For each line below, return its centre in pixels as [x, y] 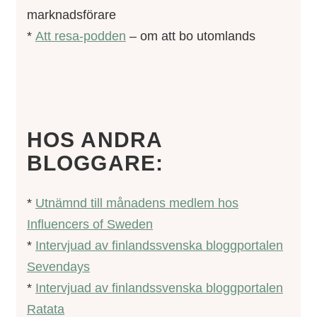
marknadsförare [71, 15]
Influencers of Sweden [90, 224]
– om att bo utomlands [191, 36]
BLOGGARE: [95, 163]
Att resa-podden [81, 36]
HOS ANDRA [94, 139]
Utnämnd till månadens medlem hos [137, 203]
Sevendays [58, 266]
